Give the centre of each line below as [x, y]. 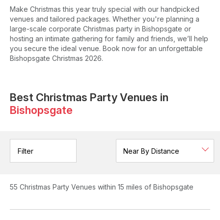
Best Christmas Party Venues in [89, 97]
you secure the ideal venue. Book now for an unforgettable [106, 48]
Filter [26, 151]
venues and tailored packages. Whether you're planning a [105, 19]
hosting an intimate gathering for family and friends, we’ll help [109, 39]
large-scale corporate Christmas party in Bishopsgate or [100, 29]
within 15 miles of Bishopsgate [146, 187]
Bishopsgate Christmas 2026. [56, 58]
